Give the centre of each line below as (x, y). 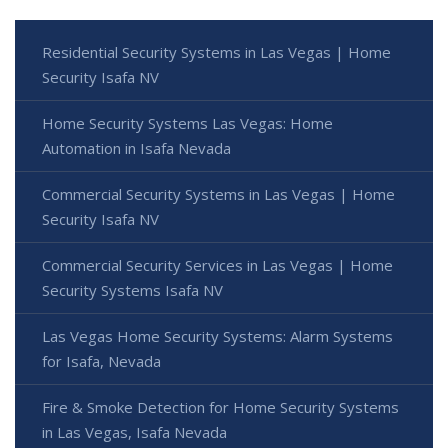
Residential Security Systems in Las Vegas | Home (216, 52)
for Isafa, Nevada (101, 361)
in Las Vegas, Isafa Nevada (134, 432)
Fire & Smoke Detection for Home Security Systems (220, 407)
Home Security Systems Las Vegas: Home (187, 123)
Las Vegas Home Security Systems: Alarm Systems (217, 336)
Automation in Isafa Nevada (136, 148)
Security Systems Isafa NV (132, 290)
